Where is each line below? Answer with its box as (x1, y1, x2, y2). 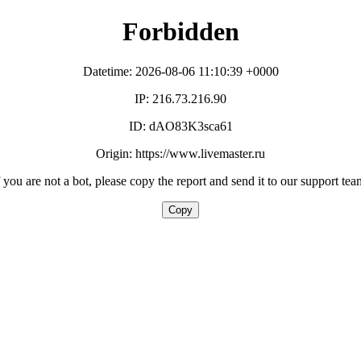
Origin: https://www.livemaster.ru (96, 146, 265, 160)
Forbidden (122, 17, 239, 47)
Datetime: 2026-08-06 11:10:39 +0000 (82, 64, 279, 78)
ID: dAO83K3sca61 (128, 118, 233, 133)
